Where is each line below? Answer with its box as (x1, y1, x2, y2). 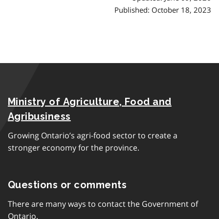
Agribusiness (8, 110, 71, 122)
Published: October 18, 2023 (114, 4, 211, 15)
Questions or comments (8, 179, 127, 191)
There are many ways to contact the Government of (8, 198, 198, 209)
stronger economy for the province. (8, 142, 139, 153)
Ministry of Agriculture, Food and (8, 96, 172, 108)
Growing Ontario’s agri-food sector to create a (8, 130, 177, 141)
